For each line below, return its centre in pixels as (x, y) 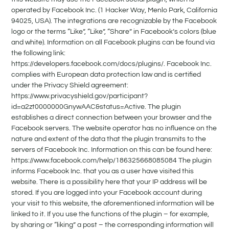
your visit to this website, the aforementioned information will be (113, 204)
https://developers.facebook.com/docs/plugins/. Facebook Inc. (112, 64)
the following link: (39, 53)
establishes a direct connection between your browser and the (112, 118)
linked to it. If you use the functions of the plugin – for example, (110, 214)
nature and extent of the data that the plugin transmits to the (109, 139)
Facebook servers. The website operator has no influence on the (114, 129)
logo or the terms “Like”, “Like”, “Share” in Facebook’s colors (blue (114, 32)
